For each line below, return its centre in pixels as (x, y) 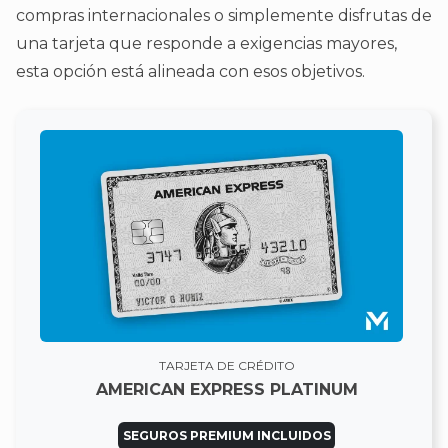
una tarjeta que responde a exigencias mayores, (206, 44)
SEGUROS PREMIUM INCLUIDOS (226, 436)
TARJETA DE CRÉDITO (226, 366)
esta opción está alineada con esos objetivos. (190, 72)
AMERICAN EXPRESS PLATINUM (226, 390)
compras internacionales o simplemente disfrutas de (224, 16)
